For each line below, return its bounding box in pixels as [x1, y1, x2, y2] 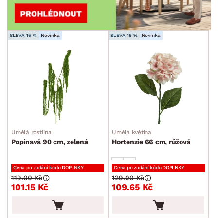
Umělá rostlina [11, 129, 52, 136]
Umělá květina [112, 129, 151, 136]
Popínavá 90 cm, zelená [11, 138, 88, 146]
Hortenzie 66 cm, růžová [112, 138, 191, 146]
